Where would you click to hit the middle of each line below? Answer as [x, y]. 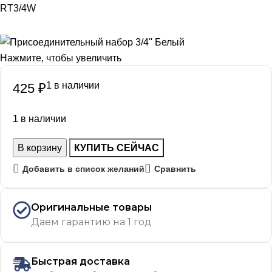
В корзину [40, 148]
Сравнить [175, 169]
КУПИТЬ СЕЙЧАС [117, 148]
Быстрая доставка [80, 262]
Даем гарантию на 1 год [91, 222]
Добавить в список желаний [83, 169]
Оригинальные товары [91, 208]
